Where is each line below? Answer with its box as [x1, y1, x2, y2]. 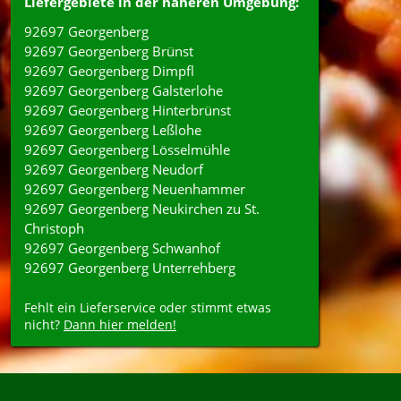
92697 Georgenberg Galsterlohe [24, 81, 223, 99]
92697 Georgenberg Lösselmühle [24, 141, 230, 158]
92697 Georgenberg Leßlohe [24, 121, 201, 139]
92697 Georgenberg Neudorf [24, 160, 203, 178]
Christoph [24, 219, 84, 237]
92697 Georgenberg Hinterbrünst [24, 101, 231, 119]
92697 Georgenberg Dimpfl [24, 62, 194, 80]
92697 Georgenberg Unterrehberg [24, 259, 235, 277]
